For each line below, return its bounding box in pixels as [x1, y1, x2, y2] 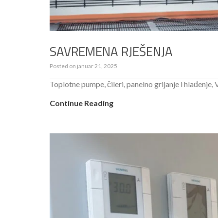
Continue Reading [50, 98, 113, 108]
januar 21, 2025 [77, 62, 117, 70]
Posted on [50, 62, 77, 70]
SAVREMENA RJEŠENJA [50, 41, 173, 61]
